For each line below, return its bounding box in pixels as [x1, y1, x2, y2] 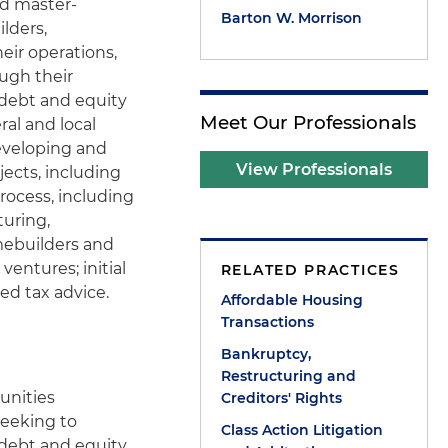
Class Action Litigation [220, 421, 383, 439]
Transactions [220, 313, 314, 331]
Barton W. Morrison [220, 9, 362, 27]
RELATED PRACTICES [220, 261, 400, 279]
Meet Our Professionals [199, 111, 416, 134]
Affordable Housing [220, 291, 363, 309]
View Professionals [235, 160, 392, 179]
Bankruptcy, [220, 345, 311, 363]
